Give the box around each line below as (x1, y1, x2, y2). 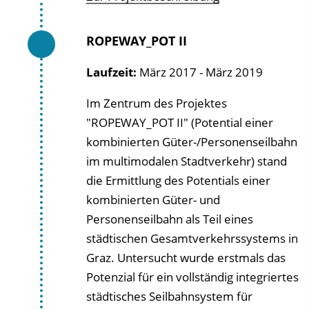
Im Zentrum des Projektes (86, 95, 227, 111)
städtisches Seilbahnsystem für (86, 288, 252, 304)
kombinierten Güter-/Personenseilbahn (86, 134, 297, 150)
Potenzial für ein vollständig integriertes (86, 269, 299, 285)
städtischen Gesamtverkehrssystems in (86, 230, 298, 246)
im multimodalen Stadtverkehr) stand (86, 153, 287, 169)
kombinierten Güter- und (86, 192, 220, 208)
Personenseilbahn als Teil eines (86, 211, 253, 227)
